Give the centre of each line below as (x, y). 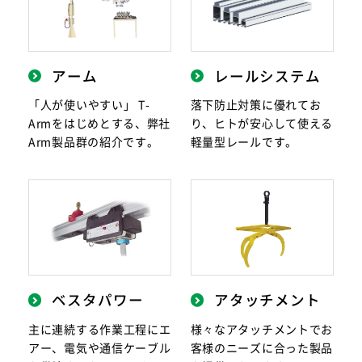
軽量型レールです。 (244, 142)
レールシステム (267, 76)
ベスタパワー (98, 299)
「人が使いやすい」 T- (89, 105)
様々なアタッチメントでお (262, 328)
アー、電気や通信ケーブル (100, 347)
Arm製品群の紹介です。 (94, 142)
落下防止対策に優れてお (256, 105)
